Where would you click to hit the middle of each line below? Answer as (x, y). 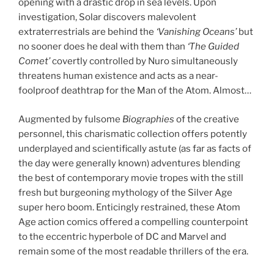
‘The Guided (212, 47)
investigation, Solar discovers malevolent (107, 17)
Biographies (148, 119)
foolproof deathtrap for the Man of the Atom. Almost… (135, 91)
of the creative (208, 119)
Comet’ (35, 61)
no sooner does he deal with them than (102, 47)
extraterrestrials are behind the (87, 32)
